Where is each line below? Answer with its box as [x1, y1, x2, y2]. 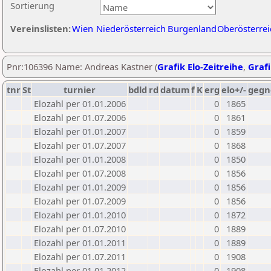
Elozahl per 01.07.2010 [34, 223, 126, 235]
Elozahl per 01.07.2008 [34, 167, 126, 179]
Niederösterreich [96, 22, 166, 34]
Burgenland [168, 22, 217, 34]
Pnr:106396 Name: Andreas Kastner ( [7, 60, 157, 73]
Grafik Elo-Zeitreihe [157, 60, 243, 73]
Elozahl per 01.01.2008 [34, 153, 126, 165]
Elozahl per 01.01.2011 [34, 237, 126, 249]
